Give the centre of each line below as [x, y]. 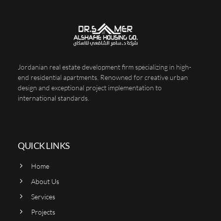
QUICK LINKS [44, 145]
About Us [45, 181]
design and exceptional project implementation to [90, 87]
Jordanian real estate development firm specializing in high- [105, 67]
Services [43, 196]
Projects [43, 212]
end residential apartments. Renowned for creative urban [103, 77]
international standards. [54, 98]
